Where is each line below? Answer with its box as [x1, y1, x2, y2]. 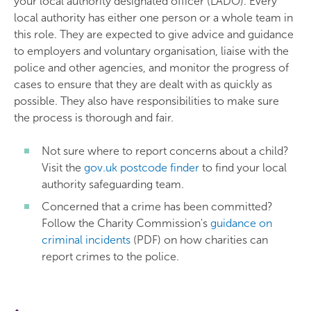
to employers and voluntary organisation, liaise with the [14, 44, 289, 58]
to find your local [199, 161, 287, 174]
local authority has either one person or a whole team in [14, 11, 293, 24]
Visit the [42, 161, 84, 174]
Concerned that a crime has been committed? [42, 200, 273, 213]
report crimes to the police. [42, 250, 179, 263]
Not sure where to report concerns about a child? [42, 144, 289, 158]
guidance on [210, 217, 272, 230]
